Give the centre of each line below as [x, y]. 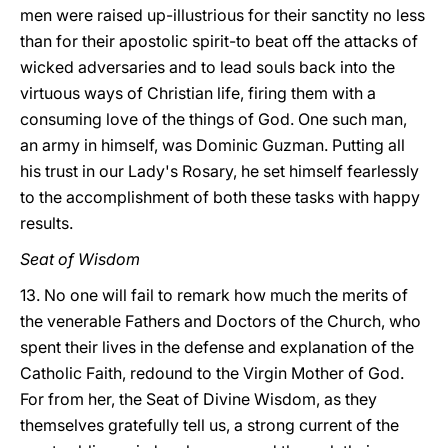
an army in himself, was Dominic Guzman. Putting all [212, 145]
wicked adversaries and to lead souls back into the [207, 67]
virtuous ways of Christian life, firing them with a [198, 93]
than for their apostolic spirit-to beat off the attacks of [219, 41]
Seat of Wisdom [80, 259]
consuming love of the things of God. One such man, [213, 119]
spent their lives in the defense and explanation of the [217, 347]
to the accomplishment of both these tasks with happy [220, 197]
